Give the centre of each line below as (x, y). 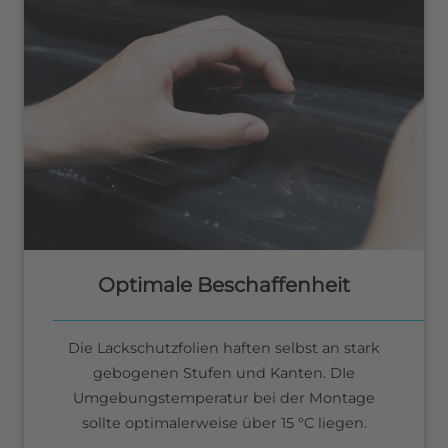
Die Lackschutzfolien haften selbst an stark (224, 347)
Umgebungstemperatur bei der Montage (224, 397)
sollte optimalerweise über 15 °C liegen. (224, 422)
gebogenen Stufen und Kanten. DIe (224, 372)
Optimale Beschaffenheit (224, 284)
